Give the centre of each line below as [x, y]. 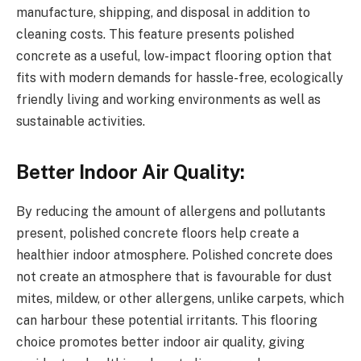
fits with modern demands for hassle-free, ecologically [180, 77]
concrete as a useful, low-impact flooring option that [174, 56]
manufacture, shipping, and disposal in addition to [163, 12]
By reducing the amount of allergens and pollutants [171, 212]
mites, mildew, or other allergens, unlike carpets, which [180, 299]
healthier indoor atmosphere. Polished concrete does [174, 255]
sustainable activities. [81, 121]
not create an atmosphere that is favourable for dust [174, 277]
